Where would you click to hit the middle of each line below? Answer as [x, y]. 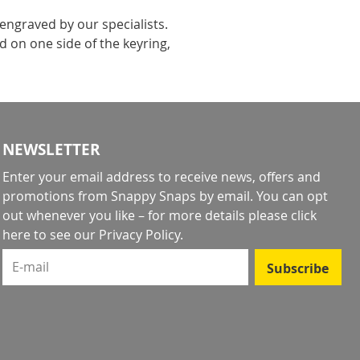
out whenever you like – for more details [125, 215]
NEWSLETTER [51, 149]
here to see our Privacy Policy [91, 235]
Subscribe [298, 268]
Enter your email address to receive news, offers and [161, 177]
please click [282, 215]
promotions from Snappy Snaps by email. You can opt [165, 196]
